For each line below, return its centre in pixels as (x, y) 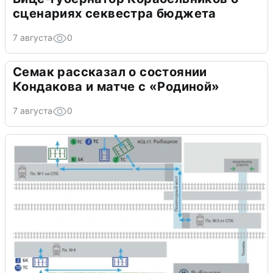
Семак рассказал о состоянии (110, 72)
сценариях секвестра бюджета (115, 13)
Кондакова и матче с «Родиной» (116, 86)
